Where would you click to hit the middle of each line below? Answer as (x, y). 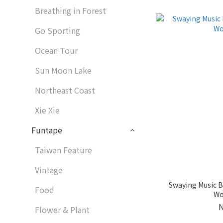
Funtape (47, 130)
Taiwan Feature (63, 150)
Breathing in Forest (70, 10)
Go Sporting (57, 30)
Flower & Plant (62, 210)
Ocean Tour (56, 50)
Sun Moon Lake (63, 70)
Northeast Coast (65, 90)
